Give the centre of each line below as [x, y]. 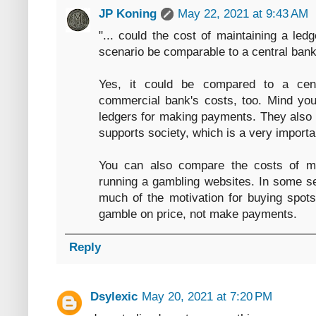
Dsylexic [114, 297]
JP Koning [128, 14]
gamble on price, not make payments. [198, 214]
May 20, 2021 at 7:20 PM [207, 297]
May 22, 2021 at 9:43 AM [243, 14]
